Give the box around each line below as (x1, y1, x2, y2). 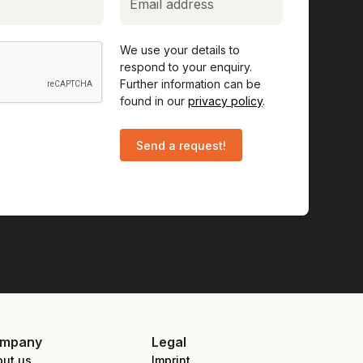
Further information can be (120, 77, 261, 91)
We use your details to (120, 43, 240, 57)
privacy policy (188, 94, 263, 108)
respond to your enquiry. (120, 60, 252, 74)
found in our (120, 94, 188, 108)
